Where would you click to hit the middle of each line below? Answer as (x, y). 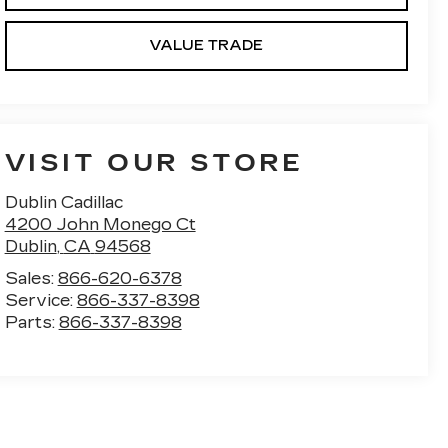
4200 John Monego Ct (100, 225)
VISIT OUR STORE (154, 163)
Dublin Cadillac (63, 203)
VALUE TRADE (206, 46)
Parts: (31, 323)
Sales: (31, 279)
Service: (40, 301)
